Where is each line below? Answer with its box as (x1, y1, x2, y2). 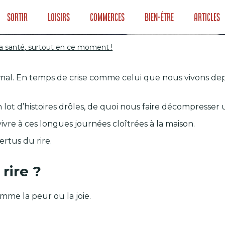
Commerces (90, 11, 125, 23)
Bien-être (145, 11, 174, 23)
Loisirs (48, 11, 70, 23)
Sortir (7, 11, 28, 23)
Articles (194, 11, 220, 23)
